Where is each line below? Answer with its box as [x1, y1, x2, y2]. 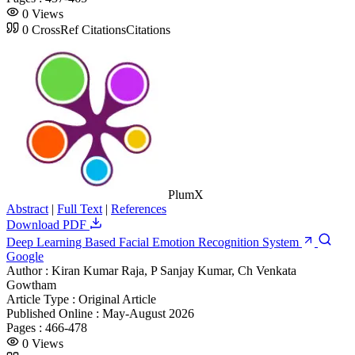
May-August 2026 [102, 306, 194, 320]
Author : [6, 263, 52, 277]
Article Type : [6, 292, 78, 306]
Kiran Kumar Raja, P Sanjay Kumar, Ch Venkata [52, 263, 296, 277]
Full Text [57, 201, 102, 216]
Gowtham [6, 277, 56, 292]
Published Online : [6, 306, 102, 320]
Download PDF [6, 217, 90, 231]
